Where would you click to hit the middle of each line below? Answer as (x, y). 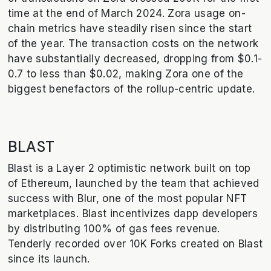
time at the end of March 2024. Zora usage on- (127, 14)
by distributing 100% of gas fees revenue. (114, 228)
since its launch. (49, 259)
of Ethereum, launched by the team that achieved (133, 183)
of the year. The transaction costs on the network (133, 44)
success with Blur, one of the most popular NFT (127, 198)
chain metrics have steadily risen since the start (130, 29)
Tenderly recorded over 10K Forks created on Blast (135, 243)
